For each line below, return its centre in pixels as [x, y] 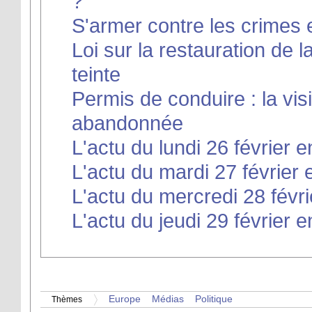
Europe [125, 299]
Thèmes [67, 300]
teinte [96, 75]
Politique [214, 299]
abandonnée [127, 124]
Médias [168, 299]
